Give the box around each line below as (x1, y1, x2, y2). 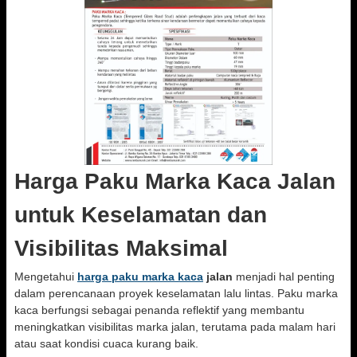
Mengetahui (14, 270, 77, 283)
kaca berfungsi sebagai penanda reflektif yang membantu (14, 304, 304, 316)
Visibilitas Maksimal (14, 236, 228, 261)
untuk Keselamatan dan (14, 202, 267, 227)
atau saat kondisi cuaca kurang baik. (14, 337, 198, 350)
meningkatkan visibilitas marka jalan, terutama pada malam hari (14, 320, 335, 333)
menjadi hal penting (233, 270, 335, 283)
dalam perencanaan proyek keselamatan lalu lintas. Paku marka (14, 287, 338, 300)
